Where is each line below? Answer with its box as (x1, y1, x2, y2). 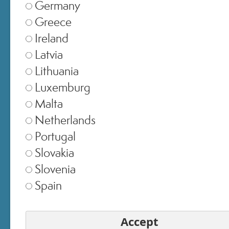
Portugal (35, 128, 76, 144)
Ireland (35, 30, 68, 46)
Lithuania (35, 62, 79, 79)
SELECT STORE (83, 121, 146, 133)
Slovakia (35, 144, 74, 161)
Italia (10, 152, 36, 169)
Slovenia (35, 161, 76, 177)
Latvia (35, 46, 63, 62)
